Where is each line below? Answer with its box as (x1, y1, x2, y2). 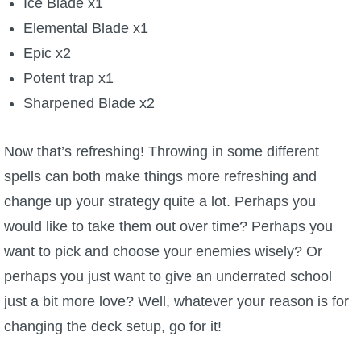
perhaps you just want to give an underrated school (4, 268, 332, 285)
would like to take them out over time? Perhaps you (4, 218, 333, 235)
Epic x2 (23, 45, 71, 62)
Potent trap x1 (23, 70, 114, 87)
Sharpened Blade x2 (23, 95, 155, 112)
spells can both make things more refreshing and (4, 168, 317, 185)
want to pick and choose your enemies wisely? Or (4, 243, 322, 260)
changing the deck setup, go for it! (4, 318, 222, 335)
